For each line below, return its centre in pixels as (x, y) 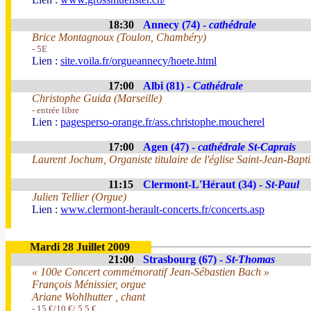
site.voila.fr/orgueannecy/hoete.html (138, 61)
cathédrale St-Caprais (247, 147)
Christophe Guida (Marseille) (97, 98)
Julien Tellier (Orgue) (79, 197)
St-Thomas (250, 259)
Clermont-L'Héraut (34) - (204, 184)
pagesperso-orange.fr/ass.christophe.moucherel (162, 122)
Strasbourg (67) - (184, 259)
